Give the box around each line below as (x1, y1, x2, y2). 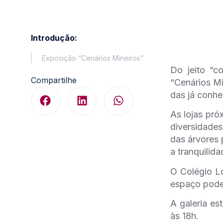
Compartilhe (31, 75, 77, 85)
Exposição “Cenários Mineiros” (42, 54, 143, 62)
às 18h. (170, 210, 199, 221)
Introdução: (31, 33, 77, 43)
